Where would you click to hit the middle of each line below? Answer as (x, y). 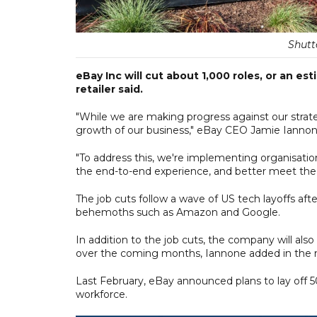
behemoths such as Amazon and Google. (178, 212)
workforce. (102, 294)
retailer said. (109, 89)
